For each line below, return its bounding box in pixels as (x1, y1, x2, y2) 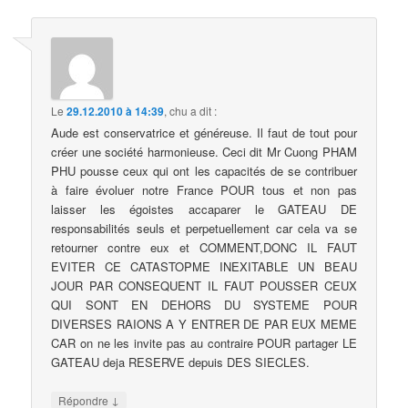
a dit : (190, 103, 218, 119)
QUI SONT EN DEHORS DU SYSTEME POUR (51, 296, 357, 314)
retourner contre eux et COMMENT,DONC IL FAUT (51, 239, 357, 257)
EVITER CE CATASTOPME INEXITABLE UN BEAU (51, 258, 357, 276)
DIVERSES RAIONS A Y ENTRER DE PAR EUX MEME (51, 315, 357, 333)
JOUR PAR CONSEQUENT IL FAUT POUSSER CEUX (51, 277, 357, 295)
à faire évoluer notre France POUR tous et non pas (51, 181, 357, 199)
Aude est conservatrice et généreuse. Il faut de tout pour (51, 124, 357, 142)
